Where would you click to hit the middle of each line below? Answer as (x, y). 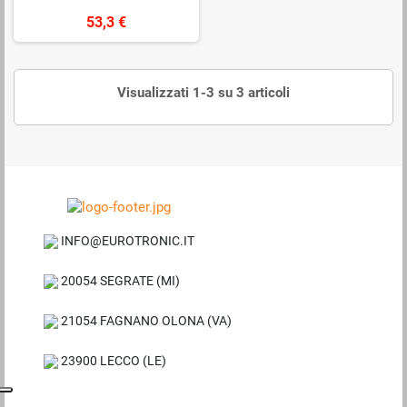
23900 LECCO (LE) (113, 361)
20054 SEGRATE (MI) (119, 281)
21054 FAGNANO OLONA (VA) (145, 321)
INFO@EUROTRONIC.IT (127, 241)
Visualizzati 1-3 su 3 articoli (203, 93)
